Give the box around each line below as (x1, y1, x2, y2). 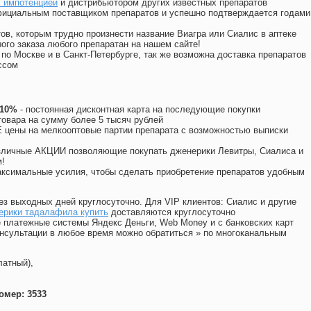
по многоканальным (203, 228, 287, 239)
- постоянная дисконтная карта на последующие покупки (17, 104, 260, 115)
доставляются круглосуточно (108, 207, 235, 218)
